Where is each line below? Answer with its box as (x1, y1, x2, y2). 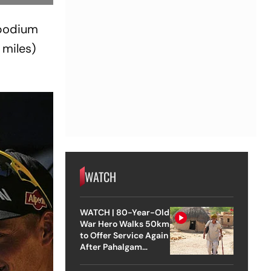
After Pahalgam (79, 241, 142, 252)
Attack (79, 252, 107, 264)
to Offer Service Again (79, 229, 168, 241)
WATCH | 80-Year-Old (79, 206, 170, 218)
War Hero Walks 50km (79, 218, 169, 229)
